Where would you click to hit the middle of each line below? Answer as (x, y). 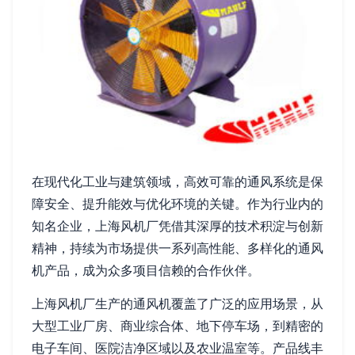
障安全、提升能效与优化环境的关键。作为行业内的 (177, 204)
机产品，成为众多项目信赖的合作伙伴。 (146, 271)
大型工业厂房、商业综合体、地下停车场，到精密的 (177, 326)
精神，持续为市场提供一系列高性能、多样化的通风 (177, 248)
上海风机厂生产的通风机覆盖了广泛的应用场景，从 (177, 304)
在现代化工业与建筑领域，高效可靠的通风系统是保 (177, 182)
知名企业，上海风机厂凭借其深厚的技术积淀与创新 (177, 226)
